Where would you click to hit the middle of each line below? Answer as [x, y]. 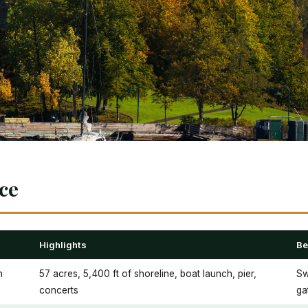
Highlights [63, 245]
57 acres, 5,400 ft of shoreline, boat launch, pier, [148, 274]
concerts [59, 290]
